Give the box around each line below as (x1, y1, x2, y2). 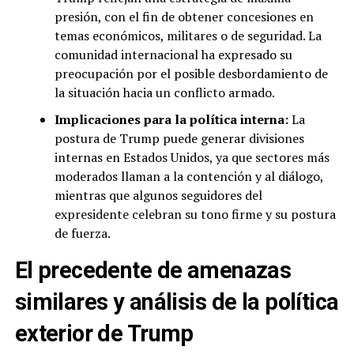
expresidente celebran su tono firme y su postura (54, 205, 336, 223)
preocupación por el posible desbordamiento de (54, 65, 328, 82)
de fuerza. (54, 224, 111, 242)
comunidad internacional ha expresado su (54, 46, 292, 63)
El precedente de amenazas (14, 257, 292, 284)
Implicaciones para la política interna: (54, 111, 288, 128)
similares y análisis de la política (14, 288, 339, 315)
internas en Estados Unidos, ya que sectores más (54, 149, 330, 166)
